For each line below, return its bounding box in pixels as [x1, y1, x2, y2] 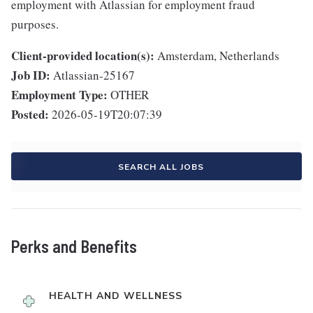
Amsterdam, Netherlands [157, 48, 279, 64]
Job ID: [11, 66, 50, 85]
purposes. [11, 16, 59, 33]
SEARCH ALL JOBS [117, 161, 204, 173]
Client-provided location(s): [11, 47, 154, 65]
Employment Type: [11, 86, 108, 104]
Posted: [11, 105, 49, 124]
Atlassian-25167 [53, 67, 135, 84]
